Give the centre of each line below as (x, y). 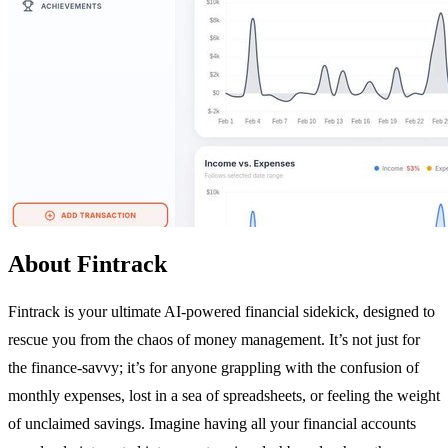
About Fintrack (87, 263)
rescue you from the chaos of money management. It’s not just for (214, 339)
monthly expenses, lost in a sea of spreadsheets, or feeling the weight (224, 395)
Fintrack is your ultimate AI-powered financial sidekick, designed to (221, 311)
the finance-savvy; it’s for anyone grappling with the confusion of (213, 367)
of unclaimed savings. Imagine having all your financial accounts (212, 423)
